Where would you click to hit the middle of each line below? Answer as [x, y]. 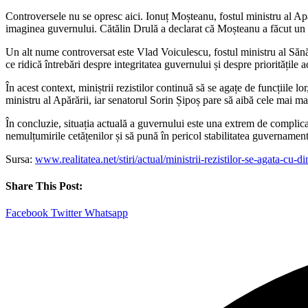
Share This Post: [44, 186]
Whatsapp [106, 213]
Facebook [27, 213]
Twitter [66, 213]
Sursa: [20, 159]
